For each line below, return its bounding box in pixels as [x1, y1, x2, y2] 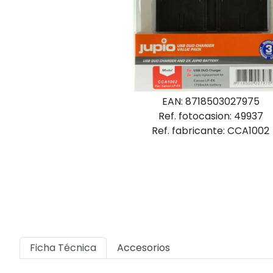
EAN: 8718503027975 [161, 94, 260, 108]
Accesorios [117, 241, 170, 255]
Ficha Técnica [30, 241, 96, 255]
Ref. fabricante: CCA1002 [152, 123, 270, 138]
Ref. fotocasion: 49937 [158, 108, 263, 123]
